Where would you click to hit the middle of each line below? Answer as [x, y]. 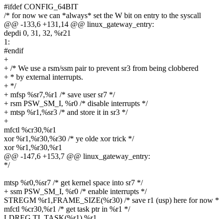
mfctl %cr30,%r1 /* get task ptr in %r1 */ [67, 209]
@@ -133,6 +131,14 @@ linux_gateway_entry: [79, 24]
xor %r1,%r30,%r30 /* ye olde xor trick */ [69, 139]
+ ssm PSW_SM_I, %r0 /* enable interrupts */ [75, 192]
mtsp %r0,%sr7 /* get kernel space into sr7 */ [73, 183]
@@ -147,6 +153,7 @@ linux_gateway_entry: [77, 156]
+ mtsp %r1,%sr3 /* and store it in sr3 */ [66, 112]
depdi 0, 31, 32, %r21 [37, 33]
